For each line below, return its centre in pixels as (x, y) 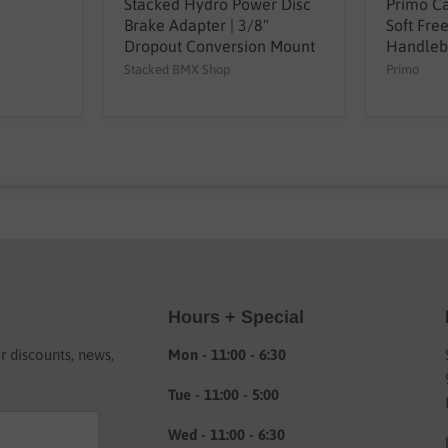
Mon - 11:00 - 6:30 (227, 354)
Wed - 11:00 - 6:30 (227, 434)
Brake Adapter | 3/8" (196, 24)
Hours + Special (236, 316)
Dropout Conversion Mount (219, 45)
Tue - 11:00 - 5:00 (224, 394)
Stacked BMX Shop (176, 69)
